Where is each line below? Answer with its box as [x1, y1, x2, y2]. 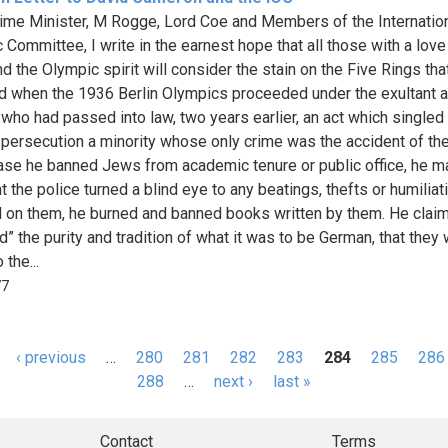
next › [214, 372, 253, 391]
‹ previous [16, 348, 86, 367]
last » [273, 372, 311, 391]
